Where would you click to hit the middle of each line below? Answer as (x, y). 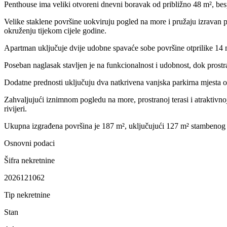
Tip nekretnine (27, 195)
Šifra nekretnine (29, 160)
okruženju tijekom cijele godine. (55, 30)
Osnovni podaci (29, 143)
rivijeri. (15, 108)
